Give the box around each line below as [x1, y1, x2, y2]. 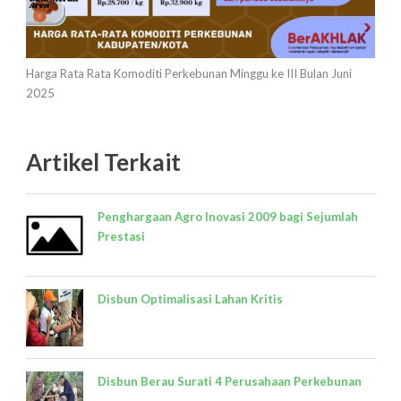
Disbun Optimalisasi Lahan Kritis [98, 292, 283, 307]
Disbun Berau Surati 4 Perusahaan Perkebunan [98, 374, 362, 389]
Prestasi [98, 229, 145, 244]
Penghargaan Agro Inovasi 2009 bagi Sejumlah [98, 209, 358, 225]
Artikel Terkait [26, 148, 181, 177]
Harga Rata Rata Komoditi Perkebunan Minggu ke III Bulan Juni [26, 66, 352, 81]
